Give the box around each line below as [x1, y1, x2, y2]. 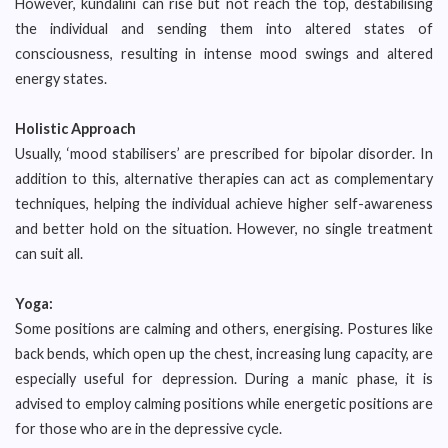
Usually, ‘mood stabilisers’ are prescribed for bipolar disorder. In [15, 145, 433, 162]
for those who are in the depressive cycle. [15, 420, 282, 437]
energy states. [15, 70, 107, 87]
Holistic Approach [15, 120, 136, 137]
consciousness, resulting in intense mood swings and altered [15, 45, 433, 62]
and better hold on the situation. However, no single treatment [15, 220, 433, 237]
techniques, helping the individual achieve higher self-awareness [15, 195, 433, 212]
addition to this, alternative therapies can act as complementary [15, 170, 433, 187]
